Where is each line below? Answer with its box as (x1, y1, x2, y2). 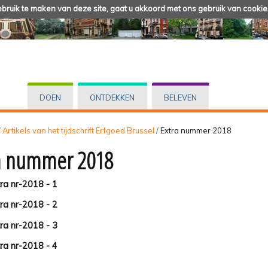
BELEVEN (163, 93, 197, 103)
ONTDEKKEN (90, 93, 135, 103)
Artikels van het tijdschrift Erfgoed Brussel (2, 125, 154, 135)
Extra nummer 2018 (160, 125, 232, 135)
